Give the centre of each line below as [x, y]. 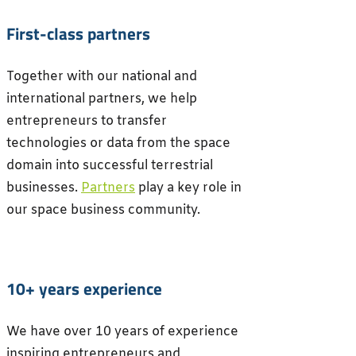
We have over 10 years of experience [122, 332]
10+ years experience [84, 289]
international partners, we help [102, 99]
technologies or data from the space [118, 144]
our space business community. [105, 211]
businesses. [44, 188]
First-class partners [78, 34]
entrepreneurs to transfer [87, 122]
